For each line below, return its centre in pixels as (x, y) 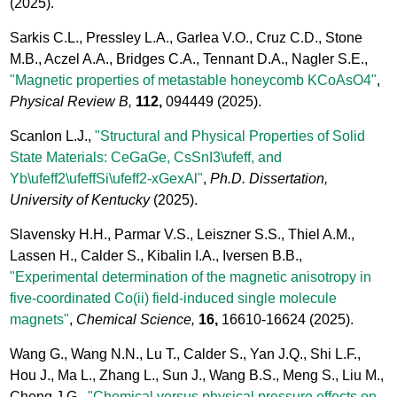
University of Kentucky (80, 199)
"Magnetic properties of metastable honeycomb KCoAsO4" (194, 80)
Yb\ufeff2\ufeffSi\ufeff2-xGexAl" (107, 178)
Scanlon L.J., (53, 136)
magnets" (40, 319)
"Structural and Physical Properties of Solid (230, 136)
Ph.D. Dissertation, (269, 178)
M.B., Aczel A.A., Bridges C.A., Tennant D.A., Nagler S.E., (189, 58)
